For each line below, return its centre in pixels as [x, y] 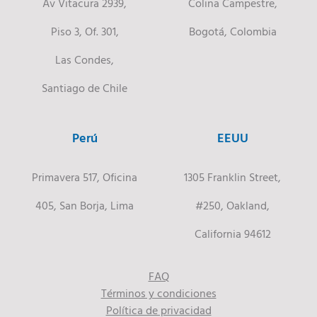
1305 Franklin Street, [232, 177]
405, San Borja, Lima [85, 205]
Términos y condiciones [158, 293]
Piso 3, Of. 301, [85, 31]
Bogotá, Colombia [232, 31]
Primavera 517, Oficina [85, 177]
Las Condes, [85, 59]
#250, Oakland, [232, 205]
